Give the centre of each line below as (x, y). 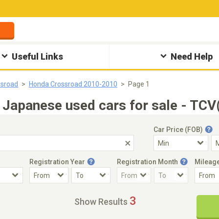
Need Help (191, 56)
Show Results (101, 202)
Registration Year (57, 162)
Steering (148, 194)
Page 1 (139, 84)
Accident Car (30, 194)
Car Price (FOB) (178, 130)
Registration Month (147, 162)
